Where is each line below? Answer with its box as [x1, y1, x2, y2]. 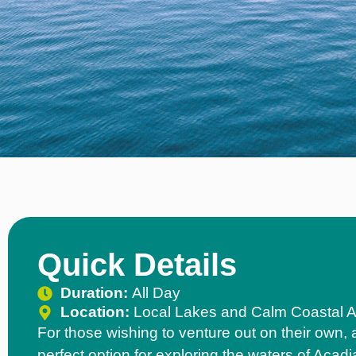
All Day [131, 284, 180, 301]
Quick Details [37, 247, 237, 282]
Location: [60, 304, 133, 320]
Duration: [60, 284, 132, 301]
